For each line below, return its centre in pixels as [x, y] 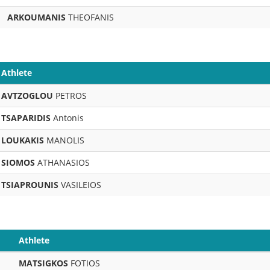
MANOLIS [64, 140]
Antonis [67, 118]
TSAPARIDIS [26, 118]
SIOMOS [18, 162]
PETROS [70, 96]
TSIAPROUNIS [30, 185]
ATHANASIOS [62, 162]
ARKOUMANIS [36, 17]
